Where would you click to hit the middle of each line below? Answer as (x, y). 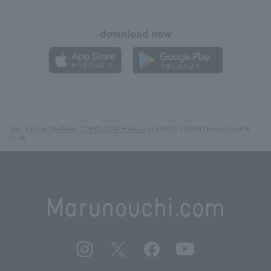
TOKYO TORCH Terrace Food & (203, 129)
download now (135, 34)
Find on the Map (50, 129)
